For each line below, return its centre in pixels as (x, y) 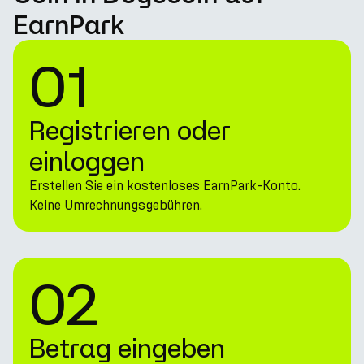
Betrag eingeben (127, 348)
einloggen (87, 161)
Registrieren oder (130, 130)
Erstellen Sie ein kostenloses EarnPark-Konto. (165, 186)
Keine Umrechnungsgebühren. (116, 205)
